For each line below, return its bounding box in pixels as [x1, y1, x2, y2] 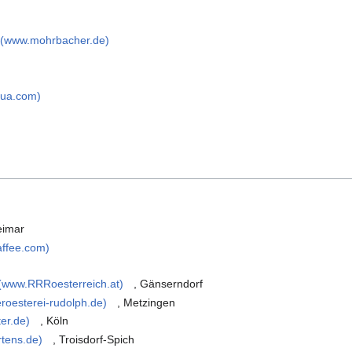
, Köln [40, 314, 69, 328]
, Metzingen [117, 295, 176, 309]
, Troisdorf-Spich [53, 332, 135, 346]
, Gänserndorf [134, 277, 203, 291]
